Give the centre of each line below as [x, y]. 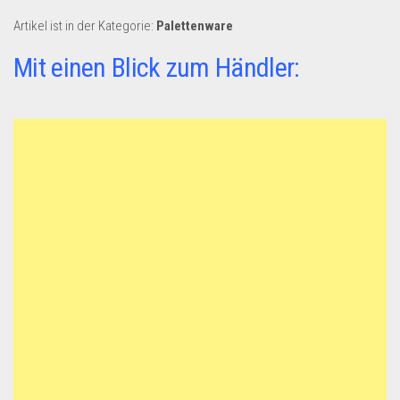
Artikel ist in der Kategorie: [85, 26]
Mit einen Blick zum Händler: [157, 67]
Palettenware [195, 26]
